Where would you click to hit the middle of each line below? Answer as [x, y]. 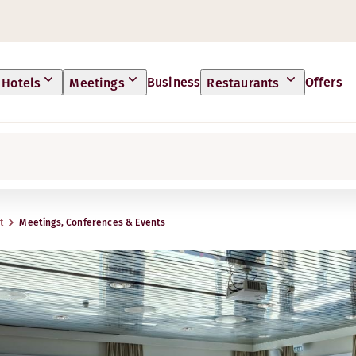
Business [174, 82]
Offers [323, 82]
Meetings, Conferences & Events [93, 222]
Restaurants [245, 83]
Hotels [21, 83]
